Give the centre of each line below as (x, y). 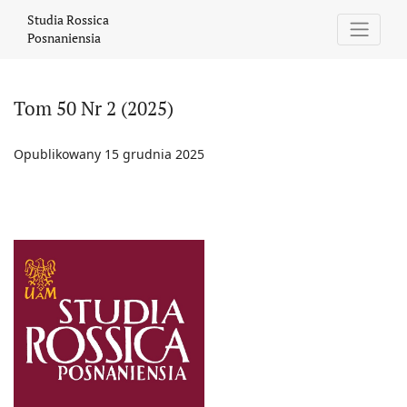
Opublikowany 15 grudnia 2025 (109, 154)
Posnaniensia (64, 38)
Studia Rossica (68, 20)
